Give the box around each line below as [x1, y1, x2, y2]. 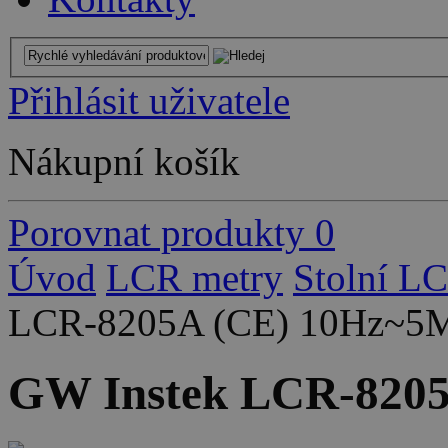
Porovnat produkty [8, 210, 305, 254]
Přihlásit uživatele [8, 78, 290, 122]
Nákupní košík [8, 139, 240, 183]
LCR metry [106, 255, 283, 299]
